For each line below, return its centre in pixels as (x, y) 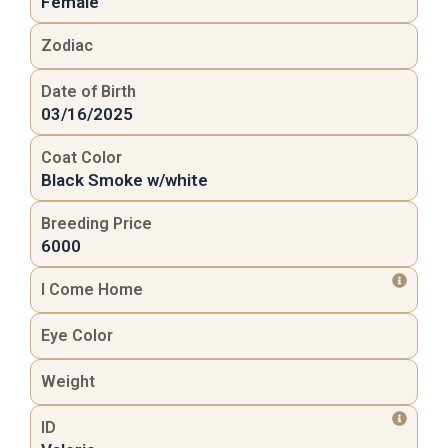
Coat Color (81, 158)
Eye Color (77, 336)
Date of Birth (88, 92)
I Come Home (92, 290)
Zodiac (67, 46)
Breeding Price (96, 224)
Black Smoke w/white (124, 180)
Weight (68, 382)
